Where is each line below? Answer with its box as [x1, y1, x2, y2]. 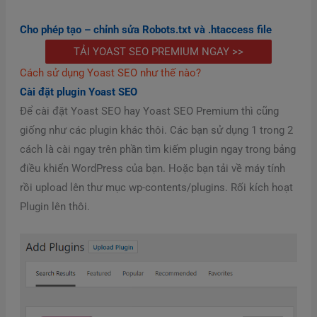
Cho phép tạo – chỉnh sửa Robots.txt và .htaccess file [19, 23, 272, 37]
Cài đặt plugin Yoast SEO [19, 86, 137, 99]
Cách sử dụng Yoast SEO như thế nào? [19, 67, 201, 80]
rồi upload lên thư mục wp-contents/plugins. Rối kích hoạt [19, 181, 293, 195]
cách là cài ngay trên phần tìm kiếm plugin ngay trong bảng [19, 143, 296, 156]
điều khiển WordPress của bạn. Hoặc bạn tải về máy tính [19, 162, 285, 175]
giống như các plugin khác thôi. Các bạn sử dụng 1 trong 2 [19, 124, 293, 137]
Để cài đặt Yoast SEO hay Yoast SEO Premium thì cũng [19, 105, 279, 118]
